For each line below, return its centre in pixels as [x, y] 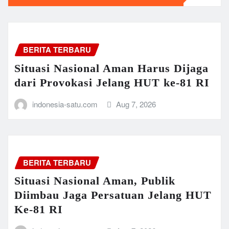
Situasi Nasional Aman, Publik [95, 181]
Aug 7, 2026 [136, 104]
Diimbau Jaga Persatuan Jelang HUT [113, 195]
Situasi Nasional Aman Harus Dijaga [111, 68]
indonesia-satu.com [65, 104]
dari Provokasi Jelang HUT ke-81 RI [112, 82]
